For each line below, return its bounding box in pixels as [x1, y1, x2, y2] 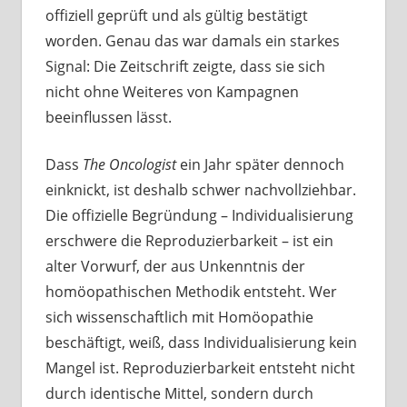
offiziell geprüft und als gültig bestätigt [45, 5, 308, 26]
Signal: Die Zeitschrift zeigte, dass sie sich [45, 56, 325, 77]
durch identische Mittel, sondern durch [45, 383, 313, 404]
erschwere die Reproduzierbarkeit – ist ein [45, 231, 333, 252]
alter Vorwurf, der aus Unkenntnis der [45, 256, 305, 277]
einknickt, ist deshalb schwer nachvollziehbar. [45, 180, 356, 201]
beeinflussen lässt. [45, 107, 172, 128]
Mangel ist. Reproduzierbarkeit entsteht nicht [45, 358, 355, 379]
